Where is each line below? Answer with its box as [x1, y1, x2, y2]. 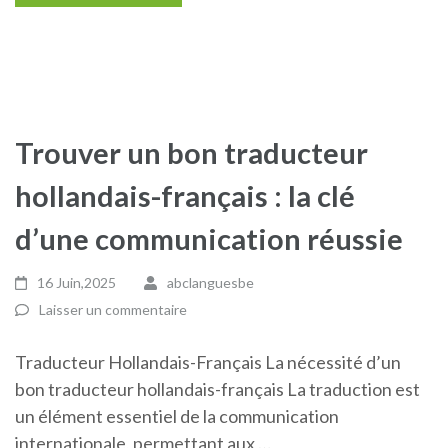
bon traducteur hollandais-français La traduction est [15, 378, 420, 400]
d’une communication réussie [15, 221, 403, 256]
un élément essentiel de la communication [15, 405, 339, 427]
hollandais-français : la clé [15, 178, 355, 213]
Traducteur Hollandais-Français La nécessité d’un [15, 351, 401, 373]
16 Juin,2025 [37, 274, 117, 291]
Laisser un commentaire [39, 301, 187, 318]
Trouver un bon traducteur [15, 135, 368, 170]
